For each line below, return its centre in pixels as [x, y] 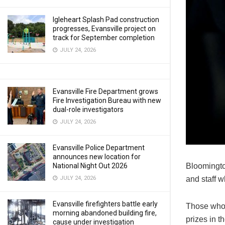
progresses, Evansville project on [104, 29]
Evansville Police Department [99, 148]
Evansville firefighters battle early [105, 204]
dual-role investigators [88, 109]
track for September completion [104, 38]
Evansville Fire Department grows [105, 91]
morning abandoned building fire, [105, 213]
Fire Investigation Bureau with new [107, 100]
